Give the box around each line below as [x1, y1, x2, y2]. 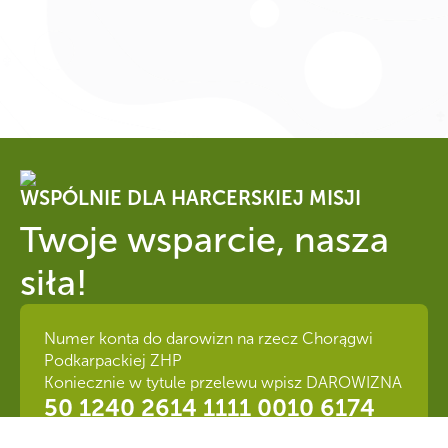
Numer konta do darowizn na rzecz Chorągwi [44, 328, 373, 348]
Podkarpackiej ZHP [44, 350, 182, 370]
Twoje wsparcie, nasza [20, 217, 389, 261]
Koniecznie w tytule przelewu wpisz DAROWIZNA [44, 372, 402, 392]
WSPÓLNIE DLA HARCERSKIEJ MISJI [20, 185, 361, 210]
